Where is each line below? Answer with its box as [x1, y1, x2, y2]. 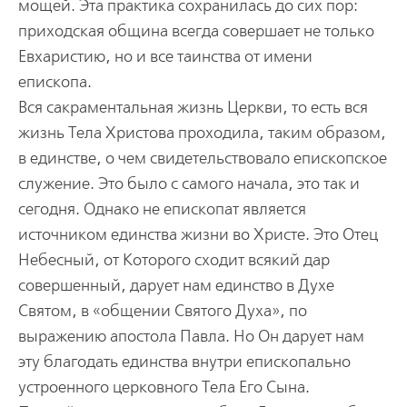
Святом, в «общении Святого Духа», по [17, 301, 307, 321]
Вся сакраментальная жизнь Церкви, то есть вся [17, 97, 368, 117]
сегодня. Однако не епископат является [17, 199, 306, 219]
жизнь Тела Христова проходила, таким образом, [17, 123, 386, 143]
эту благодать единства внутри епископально [17, 352, 351, 372]
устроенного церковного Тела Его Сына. [17, 377, 310, 397]
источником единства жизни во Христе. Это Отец [17, 224, 378, 244]
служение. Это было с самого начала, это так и [17, 174, 360, 194]
